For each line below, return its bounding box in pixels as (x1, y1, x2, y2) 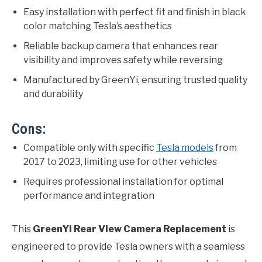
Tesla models (156, 142, 213, 154)
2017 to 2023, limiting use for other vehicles (23, 156, 217, 168)
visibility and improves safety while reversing (23, 54, 223, 66)
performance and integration (23, 190, 154, 202)
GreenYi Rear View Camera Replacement (33, 223, 226, 235)
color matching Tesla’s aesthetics (23, 20, 172, 32)
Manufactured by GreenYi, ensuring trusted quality (23, 74, 247, 86)
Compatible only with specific (23, 142, 156, 154)
